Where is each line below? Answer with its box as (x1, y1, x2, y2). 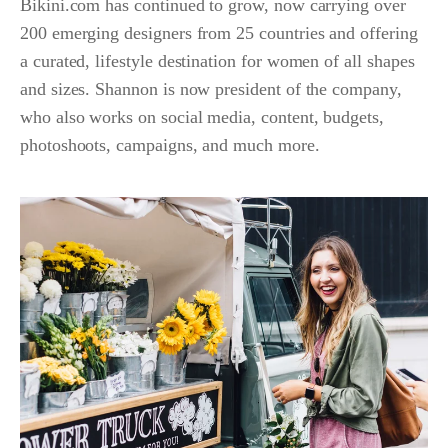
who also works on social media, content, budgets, (20, 107, 384, 128)
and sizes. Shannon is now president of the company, (20, 79, 402, 100)
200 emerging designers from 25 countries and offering (20, 23, 418, 44)
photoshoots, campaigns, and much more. (20, 135, 330, 156)
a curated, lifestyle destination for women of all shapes (20, 51, 415, 72)
